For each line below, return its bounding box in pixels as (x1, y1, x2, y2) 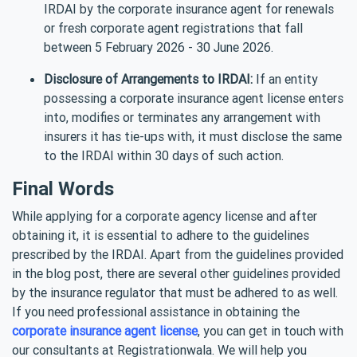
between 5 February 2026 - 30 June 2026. (44, 38, 277, 55)
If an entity (253, 70, 318, 87)
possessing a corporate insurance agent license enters (44, 89, 343, 106)
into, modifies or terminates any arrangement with (44, 108, 320, 125)
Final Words (12, 176, 114, 200)
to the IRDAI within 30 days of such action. (44, 147, 287, 163)
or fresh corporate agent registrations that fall (44, 19, 303, 36)
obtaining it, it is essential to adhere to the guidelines (12, 226, 309, 243)
